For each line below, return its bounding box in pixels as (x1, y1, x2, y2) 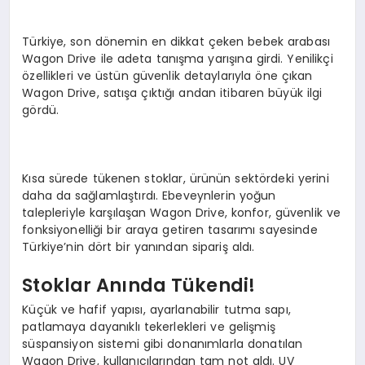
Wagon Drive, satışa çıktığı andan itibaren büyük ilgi (22, 84, 323, 101)
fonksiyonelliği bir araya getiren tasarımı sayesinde (22, 221, 318, 238)
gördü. (22, 101, 59, 118)
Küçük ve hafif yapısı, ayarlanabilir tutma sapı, (22, 301, 291, 318)
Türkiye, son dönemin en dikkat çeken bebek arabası (22, 33, 330, 50)
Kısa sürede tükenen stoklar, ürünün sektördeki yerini (22, 169, 329, 187)
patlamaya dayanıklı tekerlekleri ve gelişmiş (22, 318, 275, 335)
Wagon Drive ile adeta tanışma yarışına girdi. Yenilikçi (22, 50, 333, 67)
